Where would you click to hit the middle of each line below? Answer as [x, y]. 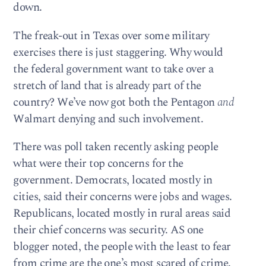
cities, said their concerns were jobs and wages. [123, 197]
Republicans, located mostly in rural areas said [122, 213]
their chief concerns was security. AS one [108, 230]
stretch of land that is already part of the [107, 85]
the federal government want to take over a [113, 69]
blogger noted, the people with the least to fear [122, 246]
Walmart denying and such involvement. [108, 119]
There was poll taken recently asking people [116, 147]
